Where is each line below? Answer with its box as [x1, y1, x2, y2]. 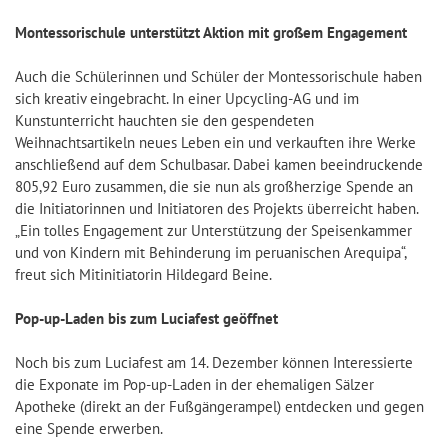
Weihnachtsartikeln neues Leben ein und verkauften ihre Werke [15, 132, 416, 152]
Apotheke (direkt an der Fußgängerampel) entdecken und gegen [15, 396, 424, 416]
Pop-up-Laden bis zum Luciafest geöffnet [15, 308, 278, 328]
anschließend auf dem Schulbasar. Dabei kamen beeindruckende [15, 154, 423, 174]
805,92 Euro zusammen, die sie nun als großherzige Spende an [15, 176, 413, 196]
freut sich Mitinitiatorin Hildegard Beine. [15, 264, 272, 284]
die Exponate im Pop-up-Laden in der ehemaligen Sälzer [15, 374, 374, 394]
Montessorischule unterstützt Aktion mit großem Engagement [15, 22, 407, 42]
